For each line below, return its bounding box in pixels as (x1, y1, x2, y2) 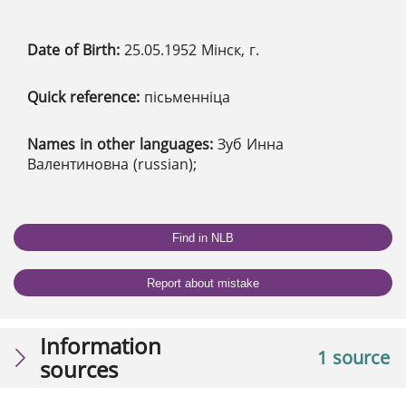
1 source (317, 345, 390, 371)
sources (40, 354, 118, 385)
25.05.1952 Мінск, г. (124, 40, 259, 61)
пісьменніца (144, 87, 230, 108)
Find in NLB (172, 230, 234, 245)
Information (40, 331, 161, 362)
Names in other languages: (27, 134, 217, 155)
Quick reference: (27, 87, 144, 108)
